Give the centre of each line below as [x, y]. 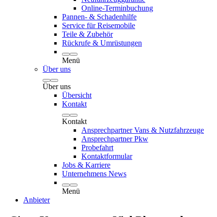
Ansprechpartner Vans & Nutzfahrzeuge [143, 130]
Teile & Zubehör [87, 34]
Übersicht [77, 95]
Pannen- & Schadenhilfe [99, 17]
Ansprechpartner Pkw [115, 139]
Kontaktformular [107, 156]
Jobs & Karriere [86, 165]
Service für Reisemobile [99, 25]
